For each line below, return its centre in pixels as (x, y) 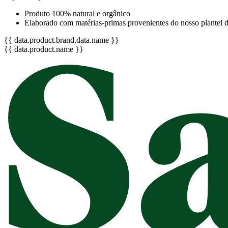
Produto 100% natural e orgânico (77, 13)
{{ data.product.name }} (44, 49)
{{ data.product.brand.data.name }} (62, 40)
